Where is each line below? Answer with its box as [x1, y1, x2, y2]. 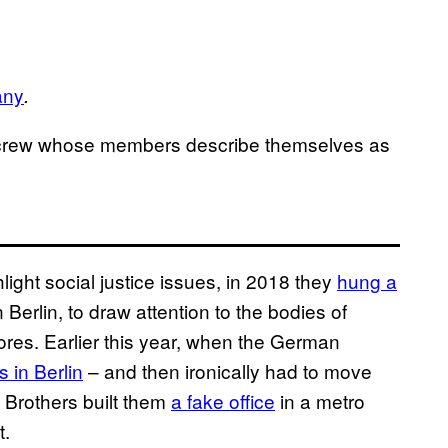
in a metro [275, 387, 365, 415]
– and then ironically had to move [83, 357, 372, 385]
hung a [337, 267, 397, 295]
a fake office [171, 387, 275, 415]
